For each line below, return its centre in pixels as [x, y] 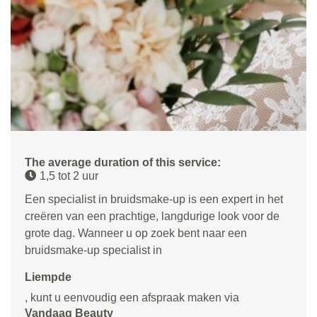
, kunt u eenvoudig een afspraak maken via [132, 297]
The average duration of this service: [123, 162]
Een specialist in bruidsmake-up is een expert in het [154, 199]
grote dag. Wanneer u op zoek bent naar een [136, 233]
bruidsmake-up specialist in [93, 250]
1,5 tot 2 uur [69, 175]
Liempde [48, 277]
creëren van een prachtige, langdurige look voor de [152, 216]
